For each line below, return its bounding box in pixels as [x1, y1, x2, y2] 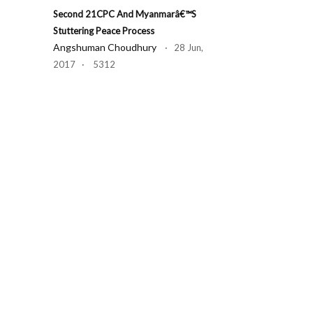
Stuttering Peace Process [53, 25, 154, 36]
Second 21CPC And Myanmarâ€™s [53, 8, 196, 20]
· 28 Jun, [156, 42, 203, 53]
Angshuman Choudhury [53, 41, 156, 53]
